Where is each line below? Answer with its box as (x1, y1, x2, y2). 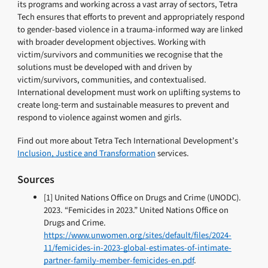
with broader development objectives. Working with (17, 35, 206, 48)
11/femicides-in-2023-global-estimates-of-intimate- (43, 242, 232, 255)
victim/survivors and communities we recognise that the (17, 48, 223, 61)
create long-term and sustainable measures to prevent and (17, 98, 230, 111)
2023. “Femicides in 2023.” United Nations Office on (43, 204, 229, 217)
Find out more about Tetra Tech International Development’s (17, 135, 239, 148)
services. (156, 147, 190, 160)
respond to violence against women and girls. (17, 111, 182, 124)
